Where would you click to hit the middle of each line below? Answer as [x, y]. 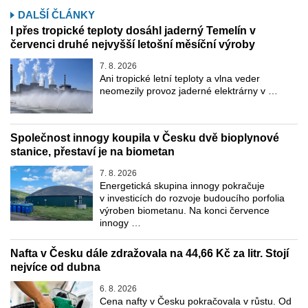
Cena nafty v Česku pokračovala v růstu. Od [196, 301]
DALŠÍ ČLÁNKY [56, 14]
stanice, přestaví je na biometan [92, 151]
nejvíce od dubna [55, 267]
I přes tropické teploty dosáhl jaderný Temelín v [133, 30]
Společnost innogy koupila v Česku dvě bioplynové [145, 137]
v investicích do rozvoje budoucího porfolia [192, 198]
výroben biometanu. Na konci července [185, 210]
